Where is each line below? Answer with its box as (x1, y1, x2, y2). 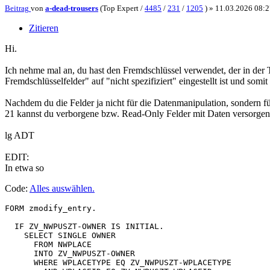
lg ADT (5, 130, 34, 141)
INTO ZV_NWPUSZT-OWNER (5, 249, 135, 259)
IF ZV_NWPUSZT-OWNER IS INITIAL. (5, 222, 164, 231)
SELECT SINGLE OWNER (5, 231, 116, 240)
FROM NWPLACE (5, 240, 92, 250)
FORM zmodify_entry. (5, 204, 96, 213)
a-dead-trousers (45, 4, 98, 13)
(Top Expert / (98, 4, 145, 13)
